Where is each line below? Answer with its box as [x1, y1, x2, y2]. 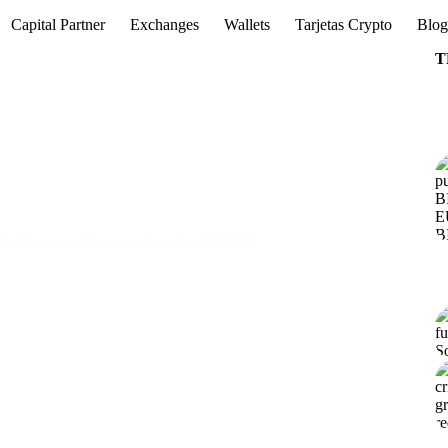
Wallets [224, 16, 271, 33]
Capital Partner [11, 16, 106, 33]
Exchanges [130, 16, 200, 33]
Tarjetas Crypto [295, 16, 393, 33]
